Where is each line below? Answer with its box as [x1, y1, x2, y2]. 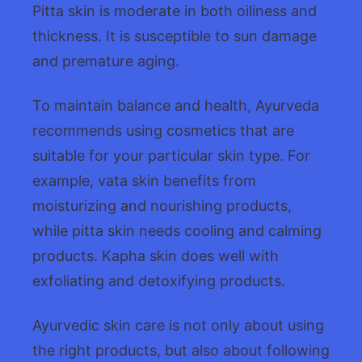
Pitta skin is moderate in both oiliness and [32, 2, 317, 19]
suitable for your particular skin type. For [32, 146, 310, 164]
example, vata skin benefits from [32, 171, 256, 189]
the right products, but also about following [32, 341, 330, 359]
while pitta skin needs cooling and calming [32, 221, 322, 239]
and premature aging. [32, 52, 179, 69]
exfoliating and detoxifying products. [32, 271, 285, 289]
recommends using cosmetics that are [32, 121, 294, 139]
